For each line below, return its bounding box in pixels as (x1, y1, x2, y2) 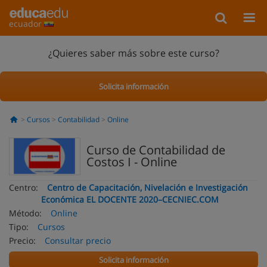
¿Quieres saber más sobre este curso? (48, 46, 219, 60)
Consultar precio (45, 235, 111, 246)
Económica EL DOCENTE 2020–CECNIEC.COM (41, 194, 219, 205)
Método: (9, 207, 42, 219)
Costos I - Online (86, 154, 177, 170)
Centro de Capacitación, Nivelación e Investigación (47, 182, 248, 193)
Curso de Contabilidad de (86, 142, 225, 158)
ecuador (9, 18, 44, 29)
